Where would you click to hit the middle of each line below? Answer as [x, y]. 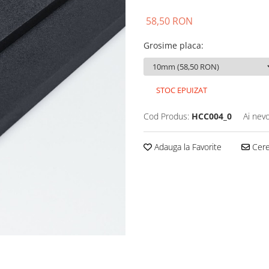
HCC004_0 [212, 116]
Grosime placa [172, 46]
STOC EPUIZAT [181, 90]
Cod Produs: [166, 116]
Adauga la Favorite [187, 147]
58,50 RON [169, 21]
